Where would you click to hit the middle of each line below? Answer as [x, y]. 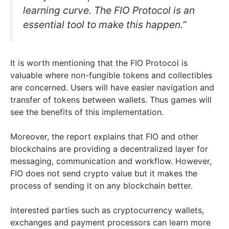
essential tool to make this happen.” [105, 25]
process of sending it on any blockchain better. [101, 186]
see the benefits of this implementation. [87, 112]
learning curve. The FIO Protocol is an [109, 10]
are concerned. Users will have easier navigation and [112, 88]
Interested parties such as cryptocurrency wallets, [107, 210]
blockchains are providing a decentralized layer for [109, 149]
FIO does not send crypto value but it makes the [104, 174]
